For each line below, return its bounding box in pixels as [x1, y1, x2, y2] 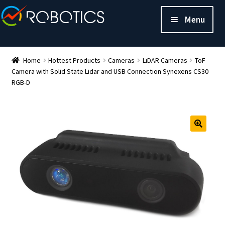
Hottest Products [48, 55, 101, 65]
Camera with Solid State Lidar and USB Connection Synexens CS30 [11, 66, 208, 76]
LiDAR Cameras [142, 55, 187, 65]
